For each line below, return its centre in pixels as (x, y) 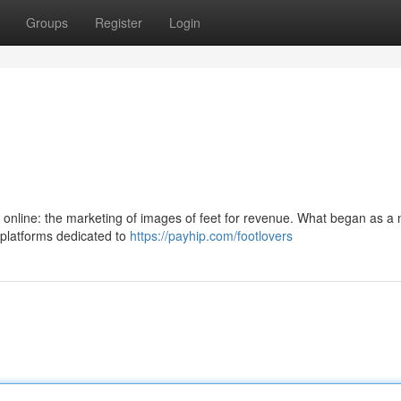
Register (119, 22)
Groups (47, 22)
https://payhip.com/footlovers (211, 235)
